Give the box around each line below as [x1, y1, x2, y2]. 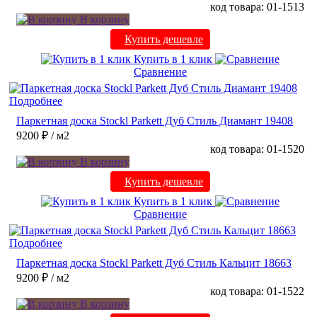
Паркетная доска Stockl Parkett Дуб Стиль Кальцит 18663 [16, 257, 292, 270]
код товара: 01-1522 [210, 285, 304, 298]
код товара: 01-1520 [210, 143, 304, 156]
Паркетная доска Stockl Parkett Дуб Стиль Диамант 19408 [16, 115, 293, 127]
